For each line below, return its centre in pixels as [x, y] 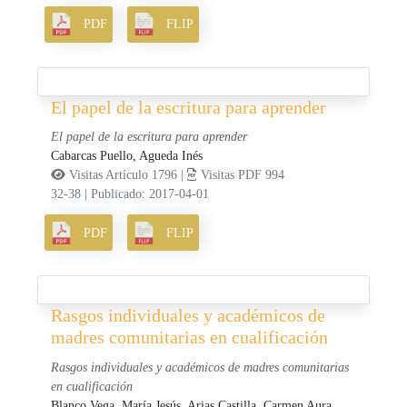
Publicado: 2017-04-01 [150, 194]
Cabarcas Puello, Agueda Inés [127, 156]
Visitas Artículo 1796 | [127, 175]
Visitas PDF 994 [241, 175]
